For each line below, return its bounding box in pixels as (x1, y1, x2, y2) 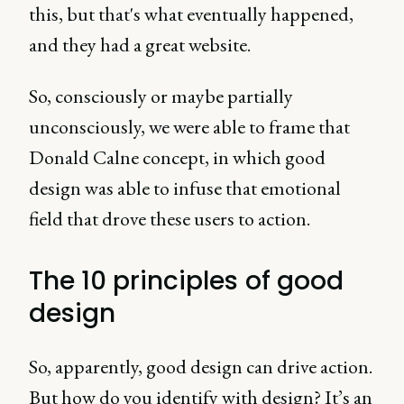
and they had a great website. (29, 31, 251, 58)
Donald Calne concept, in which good (29, 143, 326, 170)
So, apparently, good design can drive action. (29, 353, 372, 380)
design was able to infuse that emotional (29, 174, 341, 201)
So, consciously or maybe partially (29, 82, 293, 109)
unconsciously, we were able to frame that (29, 113, 350, 140)
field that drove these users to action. (29, 205, 310, 232)
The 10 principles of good (29, 262, 344, 298)
